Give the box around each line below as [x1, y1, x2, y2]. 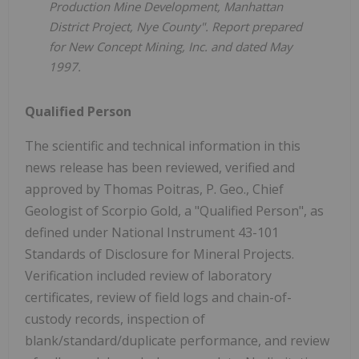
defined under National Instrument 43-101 [25, 223, 279, 241]
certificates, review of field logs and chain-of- [25, 288, 292, 306]
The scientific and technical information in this [25, 136, 301, 155]
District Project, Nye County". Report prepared [49, 18, 302, 34]
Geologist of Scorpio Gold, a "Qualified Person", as [25, 201, 324, 220]
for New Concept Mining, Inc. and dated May [49, 38, 292, 54]
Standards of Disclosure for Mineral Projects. [25, 244, 294, 263]
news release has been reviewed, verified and [25, 158, 295, 176]
